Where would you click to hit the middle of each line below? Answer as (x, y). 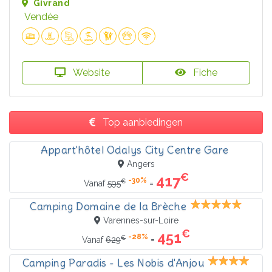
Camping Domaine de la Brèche (108, 206)
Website (90, 72)
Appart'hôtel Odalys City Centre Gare (134, 150)
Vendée (41, 16)
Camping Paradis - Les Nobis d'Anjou (114, 263)
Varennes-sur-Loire (141, 220)
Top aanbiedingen (141, 122)
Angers (141, 164)
